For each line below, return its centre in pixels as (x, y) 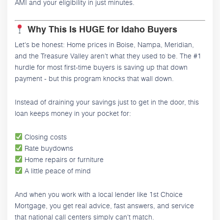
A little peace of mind (56, 170)
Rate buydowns (48, 148)
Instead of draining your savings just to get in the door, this (107, 102)
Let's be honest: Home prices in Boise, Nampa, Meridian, (104, 44)
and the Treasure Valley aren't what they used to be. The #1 (108, 55)
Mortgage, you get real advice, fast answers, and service (104, 205)
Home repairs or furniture (63, 159)
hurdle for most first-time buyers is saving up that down (101, 67)
